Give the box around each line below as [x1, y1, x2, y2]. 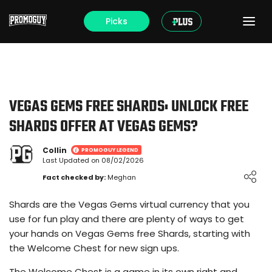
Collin [42, 145, 67, 155]
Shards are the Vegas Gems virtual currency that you [9, 197, 250, 211]
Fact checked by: [42, 172, 106, 182]
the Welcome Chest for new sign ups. [9, 241, 179, 254]
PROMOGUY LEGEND [81, 146, 138, 154]
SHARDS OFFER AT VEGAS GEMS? [9, 115, 198, 139]
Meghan [106, 172, 136, 182]
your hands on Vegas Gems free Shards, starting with [9, 226, 250, 240]
